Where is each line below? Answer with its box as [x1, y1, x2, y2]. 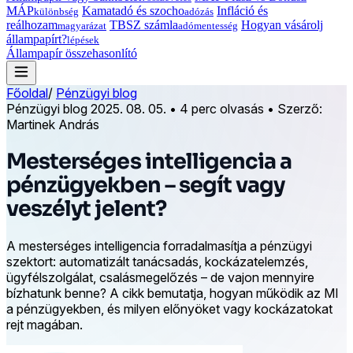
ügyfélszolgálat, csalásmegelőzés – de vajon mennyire [6, 269, 314, 286]
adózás [184, 5, 214, 17]
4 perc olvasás [180, 100, 264, 117]
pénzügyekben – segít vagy [6, 171, 285, 199]
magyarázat [58, 19, 106, 32]
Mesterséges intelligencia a [6, 147, 292, 175]
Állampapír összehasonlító [6, 46, 137, 60]
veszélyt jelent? [6, 195, 166, 222]
